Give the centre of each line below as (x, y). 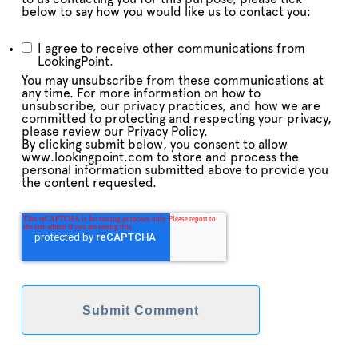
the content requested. (89, 183)
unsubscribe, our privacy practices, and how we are (171, 106)
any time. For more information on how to (141, 93)
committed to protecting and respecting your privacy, (177, 119)
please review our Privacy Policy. (115, 132)
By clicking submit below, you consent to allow (155, 145)
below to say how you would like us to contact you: (166, 12)
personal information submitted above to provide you (175, 170)
